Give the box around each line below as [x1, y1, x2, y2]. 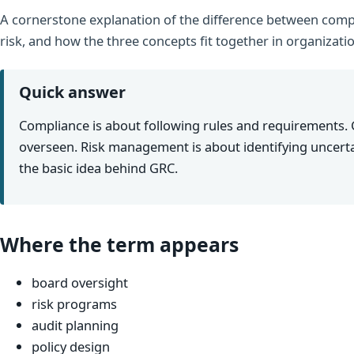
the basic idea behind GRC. [19, 159, 179, 178]
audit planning [32, 316, 119, 335]
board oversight [32, 273, 128, 292]
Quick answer [19, 81, 126, 103]
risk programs [32, 295, 117, 314]
